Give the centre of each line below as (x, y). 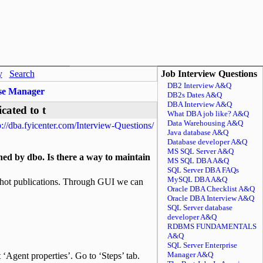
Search (22, 74)
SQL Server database (200, 208)
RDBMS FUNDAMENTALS (212, 226)
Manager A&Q (190, 254)
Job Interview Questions (209, 74)
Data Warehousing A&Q (205, 123)
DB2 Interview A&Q (199, 85)
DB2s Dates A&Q (195, 95)
